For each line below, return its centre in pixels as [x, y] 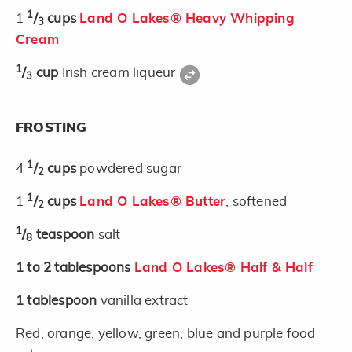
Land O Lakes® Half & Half [223, 268]
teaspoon [67, 235]
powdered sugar [131, 169]
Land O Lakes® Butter [153, 202]
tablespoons [94, 268]
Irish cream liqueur [120, 72]
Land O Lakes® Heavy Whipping [187, 18]
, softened [257, 202]
